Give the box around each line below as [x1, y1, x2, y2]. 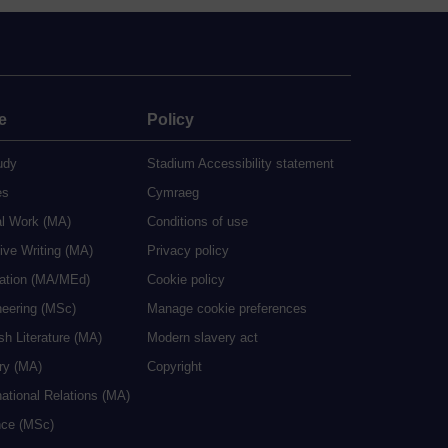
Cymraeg [147, 184, 199, 200]
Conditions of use [147, 213, 248, 229]
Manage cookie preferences [147, 300, 307, 316]
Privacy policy [147, 242, 229, 258]
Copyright [147, 358, 202, 374]
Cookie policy [147, 271, 225, 287]
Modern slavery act [147, 329, 258, 345]
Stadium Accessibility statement [147, 155, 334, 171]
